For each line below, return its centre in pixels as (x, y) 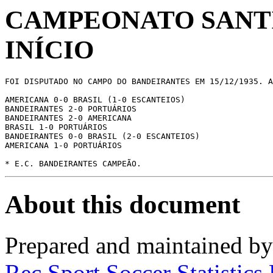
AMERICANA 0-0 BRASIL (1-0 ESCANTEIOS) (95, 99)
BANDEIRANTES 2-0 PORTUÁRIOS (71, 108)
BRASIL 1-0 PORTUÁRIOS (56, 127)
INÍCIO (49, 50)
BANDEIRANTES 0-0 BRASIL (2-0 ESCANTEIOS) (102, 136)
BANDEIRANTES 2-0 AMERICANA (68, 118)
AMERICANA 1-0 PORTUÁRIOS (63, 145)
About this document (122, 204)
